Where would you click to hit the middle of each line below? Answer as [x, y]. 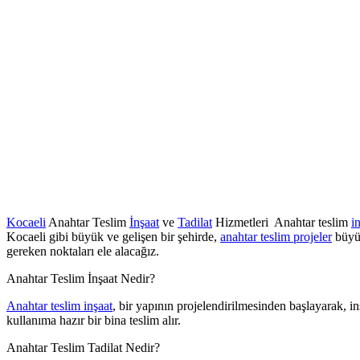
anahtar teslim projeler [276, 236]
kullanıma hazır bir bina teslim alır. [94, 320]
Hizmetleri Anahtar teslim [282, 222]
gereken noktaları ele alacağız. [83, 251]
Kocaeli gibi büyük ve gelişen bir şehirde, [113, 236]
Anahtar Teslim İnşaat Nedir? [81, 278]
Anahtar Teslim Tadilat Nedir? [83, 347]
